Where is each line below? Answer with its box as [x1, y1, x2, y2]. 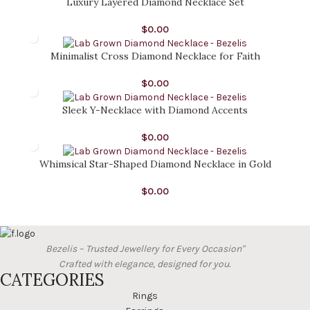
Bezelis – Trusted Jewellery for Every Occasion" [45, 243, 244, 255]
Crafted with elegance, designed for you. [59, 258, 231, 271]
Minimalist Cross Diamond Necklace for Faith [50, 50, 260, 63]
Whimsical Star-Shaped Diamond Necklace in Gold [39, 158, 271, 171]
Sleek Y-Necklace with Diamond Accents [62, 104, 248, 117]
